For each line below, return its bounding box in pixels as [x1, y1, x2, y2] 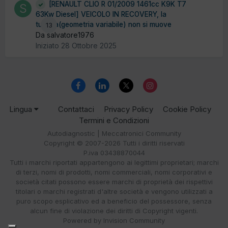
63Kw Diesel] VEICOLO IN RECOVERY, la [36, 10, 166, 19]
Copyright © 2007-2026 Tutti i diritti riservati [43, 139, 185, 148]
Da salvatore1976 [36, 31, 94, 40]
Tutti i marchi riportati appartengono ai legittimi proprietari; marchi [9, 158, 219, 167]
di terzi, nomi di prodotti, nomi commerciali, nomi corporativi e [16, 168, 212, 177]
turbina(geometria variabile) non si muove [36, 20, 172, 29]
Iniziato [36, 41, 61, 50]
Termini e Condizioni [79, 116, 149, 126]
